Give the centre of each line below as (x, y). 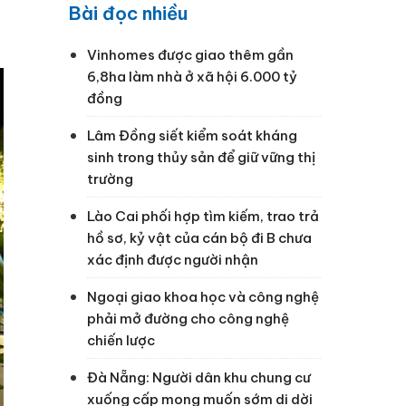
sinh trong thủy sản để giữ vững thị (201, 157)
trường (110, 179)
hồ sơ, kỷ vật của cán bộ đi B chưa (199, 237)
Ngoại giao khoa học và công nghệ (203, 296)
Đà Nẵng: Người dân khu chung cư (199, 377)
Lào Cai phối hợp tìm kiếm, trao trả (203, 216)
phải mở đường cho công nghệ (188, 318)
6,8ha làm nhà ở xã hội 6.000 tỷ (192, 76)
